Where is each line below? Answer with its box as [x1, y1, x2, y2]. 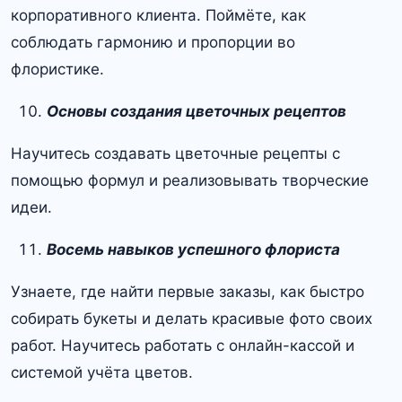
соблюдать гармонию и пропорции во [11, 33, 295, 52]
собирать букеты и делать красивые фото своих [11, 310, 372, 328]
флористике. [11, 60, 104, 79]
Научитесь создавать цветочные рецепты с [11, 144, 340, 163]
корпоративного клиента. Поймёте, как [11, 6, 306, 25]
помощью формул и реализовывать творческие [11, 171, 369, 190]
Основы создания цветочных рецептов [47, 102, 346, 121]
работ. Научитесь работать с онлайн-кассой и [11, 336, 354, 355]
